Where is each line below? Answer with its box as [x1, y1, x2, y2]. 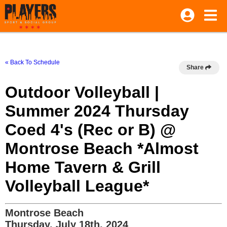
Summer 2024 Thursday [5, 102, 189, 120]
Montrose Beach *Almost [5, 139, 199, 158]
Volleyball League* [5, 177, 149, 195]
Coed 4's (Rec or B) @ [5, 121, 176, 139]
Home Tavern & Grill [5, 158, 161, 176]
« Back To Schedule [5, 59, 60, 66]
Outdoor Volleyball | [5, 83, 159, 101]
